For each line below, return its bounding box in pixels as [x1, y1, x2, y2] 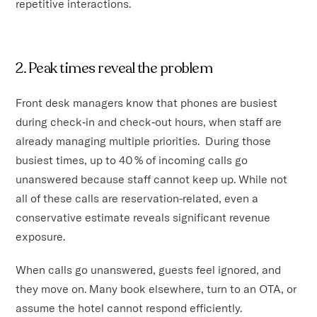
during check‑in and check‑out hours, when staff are [16, 114, 282, 129]
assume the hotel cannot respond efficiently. [16, 300, 243, 315]
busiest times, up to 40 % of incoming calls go [16, 152, 248, 167]
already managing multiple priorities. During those [16, 133, 272, 148]
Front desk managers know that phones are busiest [16, 95, 278, 110]
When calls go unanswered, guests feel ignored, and [16, 262, 282, 277]
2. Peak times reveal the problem [16, 58, 213, 78]
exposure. [16, 229, 66, 243]
